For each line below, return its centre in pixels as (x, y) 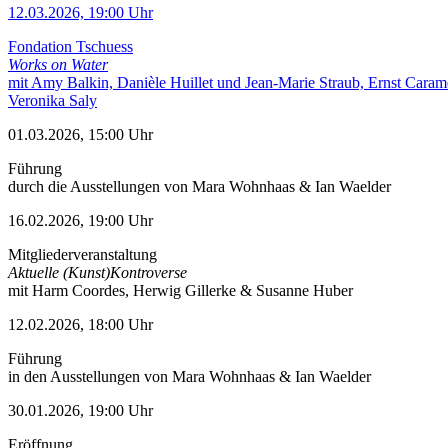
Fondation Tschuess (70, 46)
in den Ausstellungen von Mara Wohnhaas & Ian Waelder (189, 376)
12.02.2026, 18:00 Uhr (80, 324)
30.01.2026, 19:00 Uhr (80, 410)
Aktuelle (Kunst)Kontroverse (97, 272)
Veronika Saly (52, 100)
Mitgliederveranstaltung (82, 254)
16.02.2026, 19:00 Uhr (80, 220)
